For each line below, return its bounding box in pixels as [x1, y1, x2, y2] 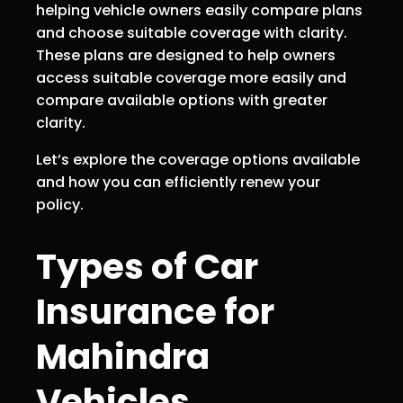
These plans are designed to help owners [36, 45, 336, 67]
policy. [36, 194, 84, 216]
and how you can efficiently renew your [36, 172, 320, 193]
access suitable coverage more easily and [36, 67, 346, 89]
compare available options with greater [36, 90, 327, 112]
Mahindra [36, 332, 210, 382]
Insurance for [36, 287, 274, 337]
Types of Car [36, 242, 258, 292]
